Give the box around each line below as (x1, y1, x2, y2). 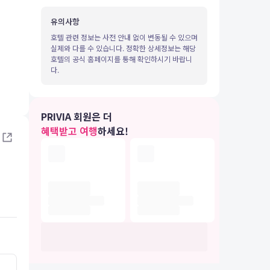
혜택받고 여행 (41, 124, 98, 138)
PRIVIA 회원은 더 (41, 109, 112, 124)
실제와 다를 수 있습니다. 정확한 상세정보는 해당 (51, 43, 196, 53)
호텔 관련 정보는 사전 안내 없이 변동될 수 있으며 (51, 32, 198, 42)
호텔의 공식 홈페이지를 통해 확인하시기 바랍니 (51, 54, 192, 64)
